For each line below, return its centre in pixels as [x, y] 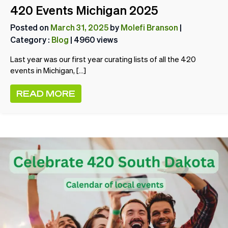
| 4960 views [93, 40]
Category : [31, 40]
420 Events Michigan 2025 [84, 10]
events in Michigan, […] [48, 71]
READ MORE [46, 94]
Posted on [30, 27]
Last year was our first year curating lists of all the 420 [103, 60]
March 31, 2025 [79, 27]
